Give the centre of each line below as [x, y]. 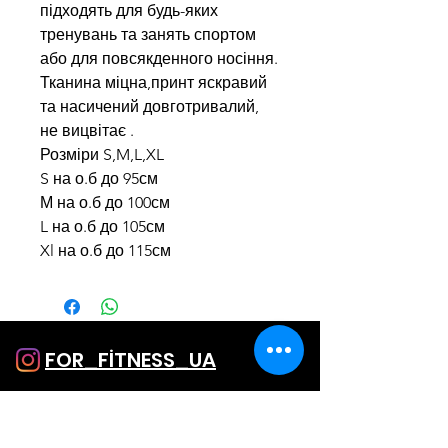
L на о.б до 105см [102, 226]
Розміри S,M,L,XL [102, 154]
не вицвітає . [87, 130]
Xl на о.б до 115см [105, 250]
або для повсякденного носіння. [159, 58]
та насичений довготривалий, [149, 106]
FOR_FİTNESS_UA [130, 359]
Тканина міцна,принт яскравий [153, 82]
